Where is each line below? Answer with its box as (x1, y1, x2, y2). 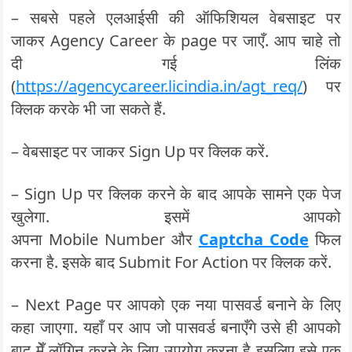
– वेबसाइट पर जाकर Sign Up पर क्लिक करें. (11, 141, 269, 162)
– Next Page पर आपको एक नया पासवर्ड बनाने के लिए (11, 294, 341, 315)
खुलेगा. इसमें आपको (11, 206, 341, 227)
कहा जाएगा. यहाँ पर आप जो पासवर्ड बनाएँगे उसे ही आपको (11, 317, 341, 338)
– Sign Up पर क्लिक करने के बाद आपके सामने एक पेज (11, 183, 341, 204)
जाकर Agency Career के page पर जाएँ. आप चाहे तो (11, 30, 341, 51)
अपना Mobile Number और (11, 229, 199, 250)
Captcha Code (198, 229, 309, 250)
